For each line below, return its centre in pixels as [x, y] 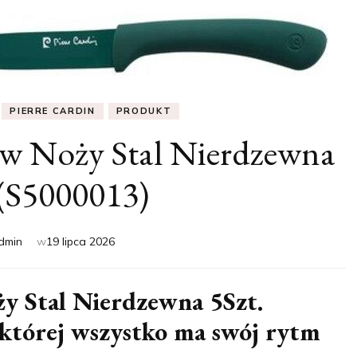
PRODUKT [144, 111]
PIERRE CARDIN [53, 111]
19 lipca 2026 [80, 241]
